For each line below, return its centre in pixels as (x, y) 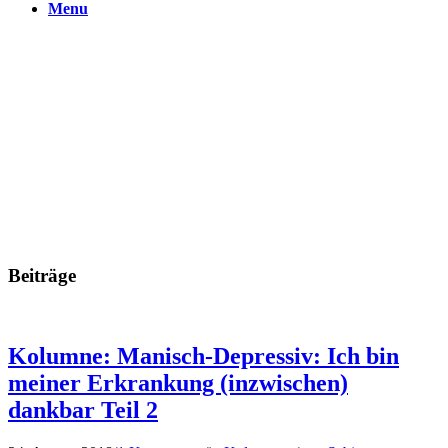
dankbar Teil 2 (83, 410)
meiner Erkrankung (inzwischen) (178, 383)
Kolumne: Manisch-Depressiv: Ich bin (203, 356)
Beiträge (42, 275)
